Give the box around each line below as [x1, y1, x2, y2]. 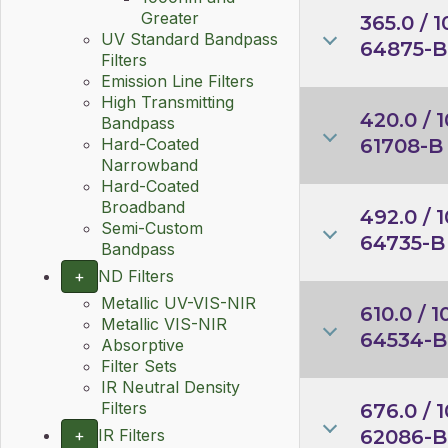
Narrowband [101, 155, 198, 175]
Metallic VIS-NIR [101, 314, 227, 334]
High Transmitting [101, 92, 234, 112]
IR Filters [98, 425, 165, 445]
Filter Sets [101, 356, 177, 376]
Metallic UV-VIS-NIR [101, 293, 256, 313]
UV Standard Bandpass [101, 29, 278, 49]
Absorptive [101, 335, 184, 355]
